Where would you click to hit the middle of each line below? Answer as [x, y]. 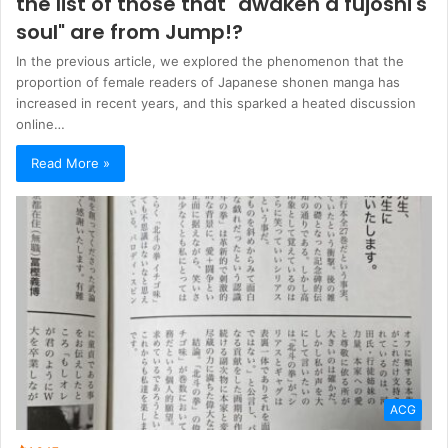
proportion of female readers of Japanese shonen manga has [208, 82]
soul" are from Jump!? [129, 32]
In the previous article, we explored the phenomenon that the [210, 61]
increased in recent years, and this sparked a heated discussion [216, 103]
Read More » [70, 163]
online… [40, 124]
